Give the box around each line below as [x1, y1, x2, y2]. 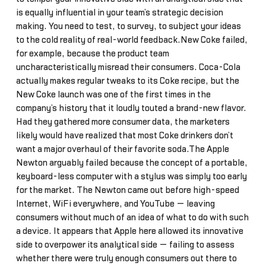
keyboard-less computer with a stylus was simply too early [15, 172, 247, 181]
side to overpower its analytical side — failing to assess [15, 240, 235, 249]
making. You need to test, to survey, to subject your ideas [15, 21, 241, 31]
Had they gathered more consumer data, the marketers [15, 117, 230, 126]
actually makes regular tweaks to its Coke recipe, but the [15, 76, 239, 85]
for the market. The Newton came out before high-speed [15, 185, 239, 195]
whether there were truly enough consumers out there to [15, 254, 237, 263]
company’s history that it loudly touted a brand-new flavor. [15, 103, 246, 113]
